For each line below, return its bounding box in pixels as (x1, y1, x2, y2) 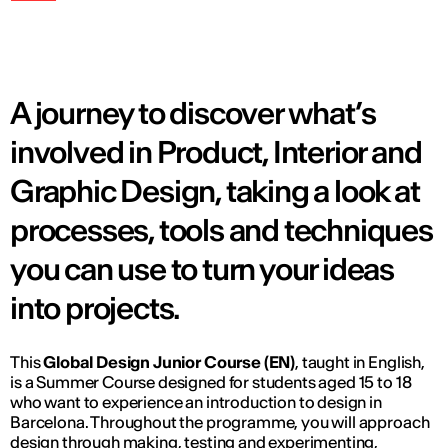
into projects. (10, 288, 180, 327)
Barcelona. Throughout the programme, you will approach (10, 411, 430, 432)
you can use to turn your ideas (10, 249, 394, 288)
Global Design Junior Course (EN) (43, 351, 296, 372)
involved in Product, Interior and (10, 132, 422, 171)
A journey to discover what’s (10, 93, 376, 132)
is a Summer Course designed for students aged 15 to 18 (10, 371, 412, 392)
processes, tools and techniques (10, 210, 433, 249)
